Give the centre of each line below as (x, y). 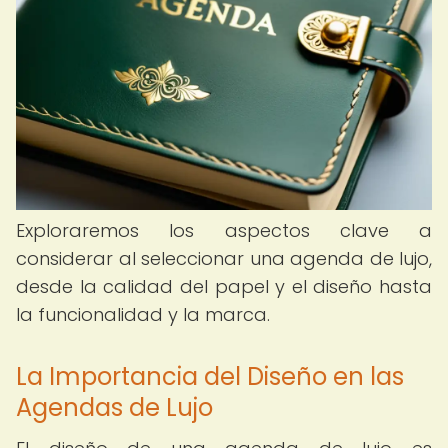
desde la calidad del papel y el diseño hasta (224, 286)
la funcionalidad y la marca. (143, 314)
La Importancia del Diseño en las (210, 376)
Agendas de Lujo (114, 407)
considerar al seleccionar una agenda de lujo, (224, 258)
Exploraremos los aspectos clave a (224, 230)
